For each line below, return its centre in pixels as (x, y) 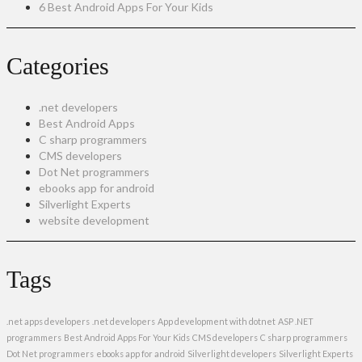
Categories (58, 66)
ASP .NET (296, 321)
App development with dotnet (217, 321)
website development (94, 220)
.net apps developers (48, 321)
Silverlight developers (232, 354)
